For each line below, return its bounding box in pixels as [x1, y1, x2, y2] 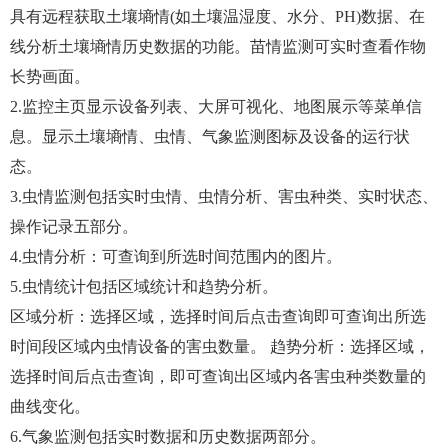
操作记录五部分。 [10, 218, 138, 236]
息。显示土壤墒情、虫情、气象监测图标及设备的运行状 [10, 128, 410, 146]
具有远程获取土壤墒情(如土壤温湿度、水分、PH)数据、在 [10, 8, 425, 26]
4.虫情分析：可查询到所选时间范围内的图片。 [10, 248, 342, 266]
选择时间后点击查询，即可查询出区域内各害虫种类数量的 [10, 368, 426, 386]
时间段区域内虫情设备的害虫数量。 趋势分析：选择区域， [10, 338, 430, 356]
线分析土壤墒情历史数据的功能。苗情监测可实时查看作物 [10, 38, 426, 56]
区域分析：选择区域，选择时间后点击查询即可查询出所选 [10, 308, 426, 326]
